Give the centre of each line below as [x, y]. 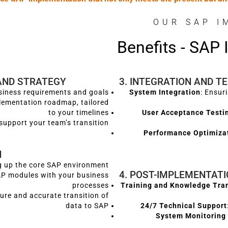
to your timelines [79, 112]
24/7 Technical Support [184, 206]
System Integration [165, 92]
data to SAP [87, 206]
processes [91, 185]
